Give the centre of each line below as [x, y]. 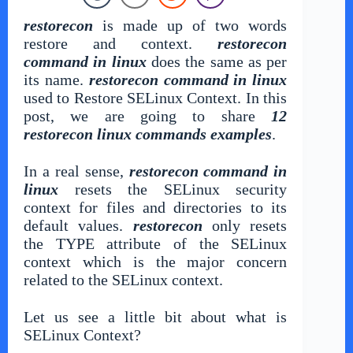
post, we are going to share [148, 116]
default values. [78, 225]
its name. [56, 80]
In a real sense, [76, 171]
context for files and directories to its [156, 207]
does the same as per [217, 61]
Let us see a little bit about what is [156, 317]
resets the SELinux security [173, 189]
